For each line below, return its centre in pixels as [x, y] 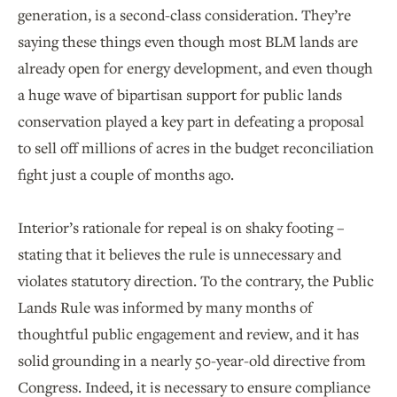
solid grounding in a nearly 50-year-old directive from [192, 361]
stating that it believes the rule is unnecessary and [179, 254]
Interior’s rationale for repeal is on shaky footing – [181, 228]
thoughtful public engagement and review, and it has [188, 334]
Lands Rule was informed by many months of [165, 307]
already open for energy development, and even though [195, 68]
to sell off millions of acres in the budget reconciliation [196, 148]
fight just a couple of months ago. [131, 175]
